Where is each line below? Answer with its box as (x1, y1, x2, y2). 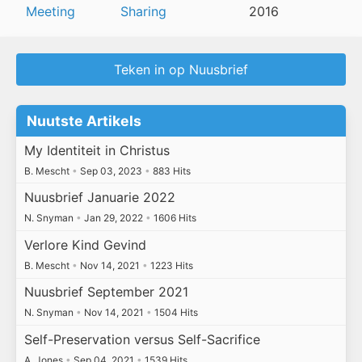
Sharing (120, 3, 166, 20)
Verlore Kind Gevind (23, 236, 146, 253)
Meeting (26, 3, 75, 20)
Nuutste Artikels (27, 112, 142, 130)
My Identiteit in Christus (23, 141, 170, 158)
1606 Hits (150, 212, 196, 225)
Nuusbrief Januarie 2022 (23, 189, 175, 206)
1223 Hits (147, 259, 193, 271)
